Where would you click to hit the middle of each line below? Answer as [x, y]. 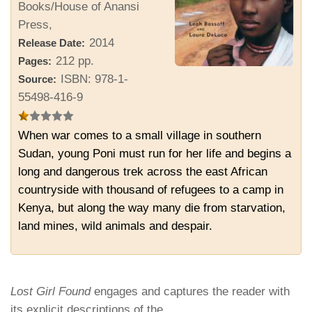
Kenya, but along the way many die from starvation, [152, 208]
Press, [36, 24]
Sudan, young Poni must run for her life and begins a [155, 154]
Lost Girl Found [50, 292]
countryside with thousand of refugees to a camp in [151, 190]
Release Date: [52, 43]
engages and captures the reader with [190, 292]
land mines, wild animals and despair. [116, 226]
